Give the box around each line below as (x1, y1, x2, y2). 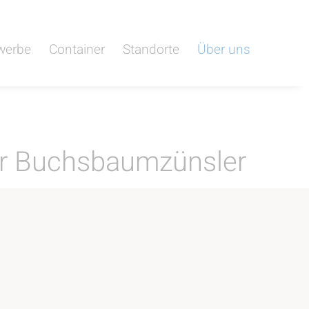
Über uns (197, 40, 250, 59)
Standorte (122, 40, 179, 59)
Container (48, 40, 105, 59)
